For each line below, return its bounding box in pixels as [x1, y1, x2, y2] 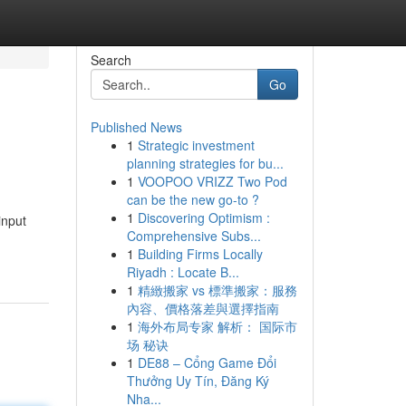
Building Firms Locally [137, 245, 263, 263]
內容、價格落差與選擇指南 [126, 299, 279, 317]
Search [90, 51, 131, 69]
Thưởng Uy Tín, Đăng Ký [126, 372, 269, 390]
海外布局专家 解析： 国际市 [137, 317, 297, 335]
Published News [90, 118, 182, 136]
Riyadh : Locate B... [126, 263, 239, 281]
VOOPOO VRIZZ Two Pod [137, 172, 287, 190]
